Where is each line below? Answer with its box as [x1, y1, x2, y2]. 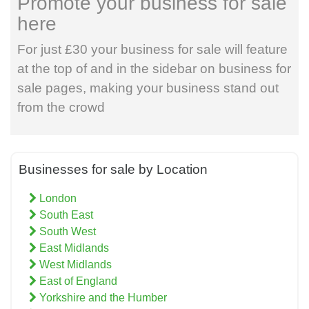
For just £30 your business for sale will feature [17, 42, 288, 57]
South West [37, 226, 96, 238]
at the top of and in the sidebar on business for [17, 61, 291, 77]
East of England [37, 275, 117, 288]
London [37, 192, 77, 205]
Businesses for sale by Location [19, 162, 208, 177]
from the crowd [17, 100, 105, 115]
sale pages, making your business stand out [17, 81, 279, 96]
